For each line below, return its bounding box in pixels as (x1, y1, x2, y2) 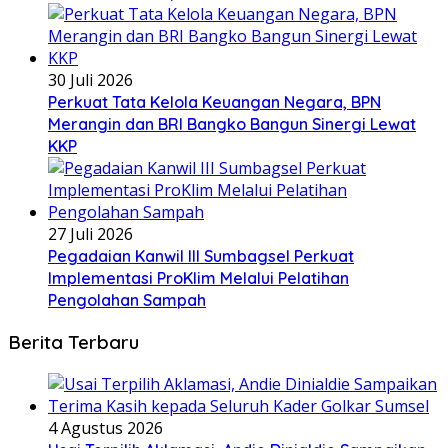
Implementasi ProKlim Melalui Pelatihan (48, 268, 349, 289)
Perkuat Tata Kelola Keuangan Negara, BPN (48, 92, 381, 113)
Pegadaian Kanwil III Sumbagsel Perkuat (48, 246, 354, 267)
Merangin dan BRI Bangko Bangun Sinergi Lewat (48, 114, 416, 135)
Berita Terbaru (8, 329, 139, 354)
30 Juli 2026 (48, 69, 133, 92)
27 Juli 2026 (48, 223, 133, 246)
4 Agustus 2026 (48, 416, 163, 439)
